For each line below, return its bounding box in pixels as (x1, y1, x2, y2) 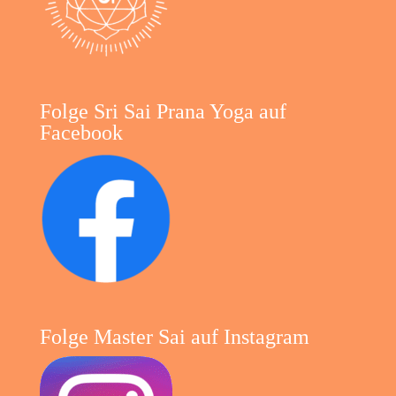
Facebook (39, 121, 123, 145)
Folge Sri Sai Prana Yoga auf (39, 100, 286, 124)
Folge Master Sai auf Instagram (39, 325, 309, 349)
